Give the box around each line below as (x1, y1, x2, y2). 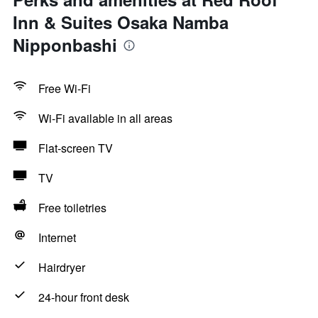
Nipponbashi (13, 33, 117, 57)
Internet (38, 229, 76, 246)
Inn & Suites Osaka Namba (13, 10, 229, 34)
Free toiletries (38, 199, 106, 216)
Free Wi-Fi (38, 80, 91, 97)
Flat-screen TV (38, 140, 113, 156)
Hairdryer (38, 259, 85, 275)
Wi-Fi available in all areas (38, 110, 172, 126)
